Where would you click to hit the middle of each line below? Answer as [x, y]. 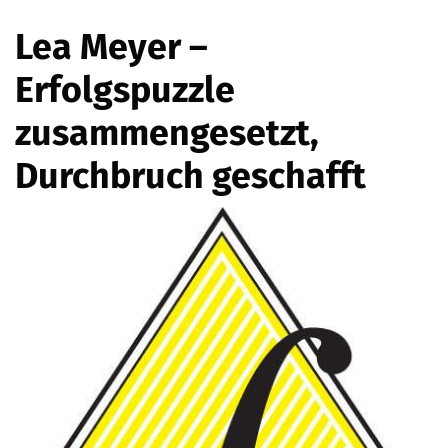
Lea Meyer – [111, 47]
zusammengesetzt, [167, 133]
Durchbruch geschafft [190, 176]
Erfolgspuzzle [125, 90]
